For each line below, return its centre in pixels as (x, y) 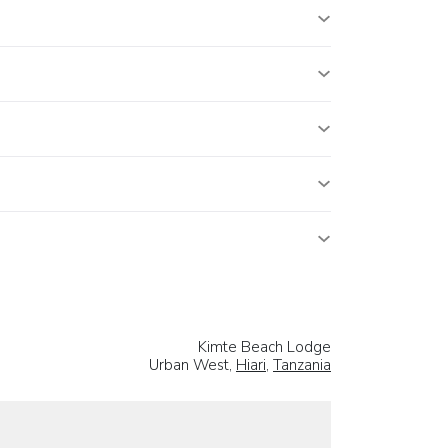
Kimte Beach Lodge (264, 347)
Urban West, (192, 365)
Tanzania (302, 365)
